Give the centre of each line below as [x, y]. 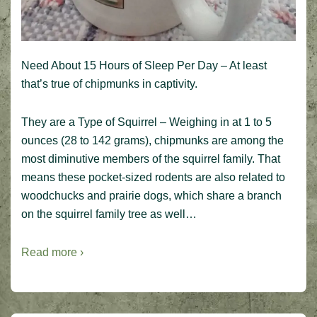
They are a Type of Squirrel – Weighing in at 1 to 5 [146, 122]
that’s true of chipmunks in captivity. [109, 83]
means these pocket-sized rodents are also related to [153, 177]
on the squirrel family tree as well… [109, 214]
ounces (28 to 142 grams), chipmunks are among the [152, 140]
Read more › [52, 252]
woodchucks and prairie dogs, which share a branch [151, 195]
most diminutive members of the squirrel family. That [151, 158]
